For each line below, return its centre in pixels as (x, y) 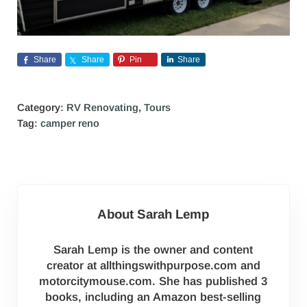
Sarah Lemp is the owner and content (153, 250)
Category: (41, 107)
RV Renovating (102, 107)
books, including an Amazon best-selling (153, 297)
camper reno (70, 123)
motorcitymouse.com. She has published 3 (153, 282)
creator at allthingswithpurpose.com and (153, 266)
